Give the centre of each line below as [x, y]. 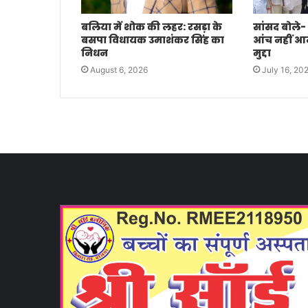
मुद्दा [262, 53]
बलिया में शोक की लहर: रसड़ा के [152, 27]
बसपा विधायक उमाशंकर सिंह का [153, 40]
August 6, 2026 [119, 70]
